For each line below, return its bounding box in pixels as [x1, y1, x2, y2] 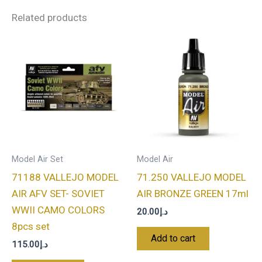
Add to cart [151, 232, 195, 244]
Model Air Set [12, 154, 63, 164]
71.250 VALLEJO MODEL [137, 171, 246, 183]
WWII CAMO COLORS [12, 204, 105, 216]
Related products [12, 12, 87, 24]
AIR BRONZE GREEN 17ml [137, 187, 249, 199]
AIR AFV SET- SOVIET [12, 187, 105, 199]
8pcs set [12, 220, 50, 232]
